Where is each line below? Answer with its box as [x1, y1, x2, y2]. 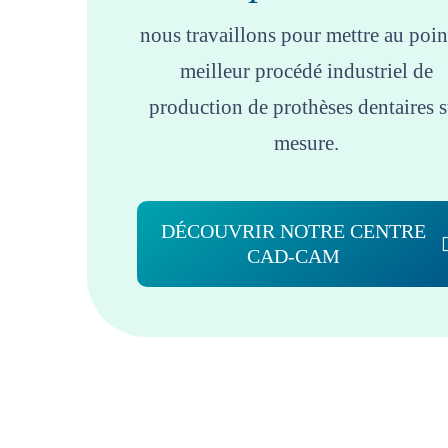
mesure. [274, 131, 340, 155]
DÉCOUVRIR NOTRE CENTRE [161, 220, 427, 242]
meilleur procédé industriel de [180, 59, 434, 83]
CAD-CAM [247, 245, 341, 267]
